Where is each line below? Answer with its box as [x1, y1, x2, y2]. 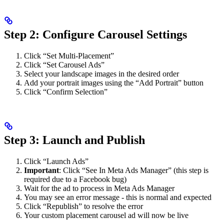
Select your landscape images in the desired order [24, 69, 179, 78]
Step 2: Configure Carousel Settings [4, 27, 187, 41]
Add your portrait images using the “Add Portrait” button [24, 78, 203, 87]
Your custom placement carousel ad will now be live [24, 210, 188, 219]
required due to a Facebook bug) [24, 174, 126, 183]
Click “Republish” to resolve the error [24, 201, 143, 210]
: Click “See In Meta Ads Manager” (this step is [59, 165, 208, 174]
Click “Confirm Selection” [24, 87, 107, 96]
